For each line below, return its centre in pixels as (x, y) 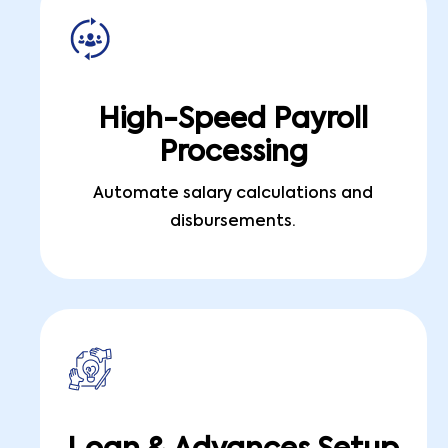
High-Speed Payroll (233, 120)
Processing (233, 153)
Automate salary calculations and (233, 194)
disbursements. (233, 222)
